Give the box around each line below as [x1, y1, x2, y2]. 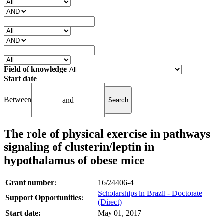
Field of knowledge [4, 64, 67, 73]
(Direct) [98, 197, 122, 206]
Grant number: [5, 178, 56, 187]
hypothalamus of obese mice [4, 153, 145, 166]
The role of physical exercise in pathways [4, 127, 210, 140]
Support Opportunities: [5, 193, 83, 202]
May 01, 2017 [98, 208, 141, 217]
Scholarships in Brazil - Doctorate [98, 189, 202, 197]
